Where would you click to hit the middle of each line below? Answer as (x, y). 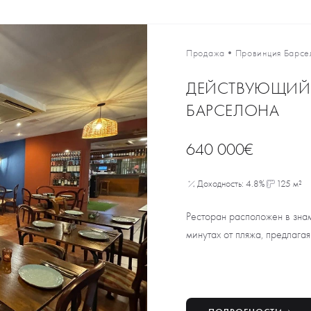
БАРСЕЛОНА (233, 110)
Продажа (205, 53)
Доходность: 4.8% (231, 184)
